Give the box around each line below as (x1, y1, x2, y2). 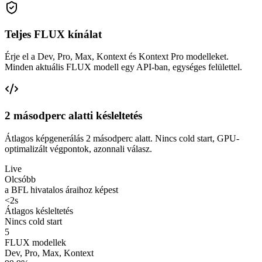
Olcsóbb (5, 174, 36, 184)
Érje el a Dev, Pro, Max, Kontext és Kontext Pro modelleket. (5, 51, 229, 62)
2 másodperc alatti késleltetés (5, 109, 142, 122)
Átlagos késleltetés (5, 205, 73, 216)
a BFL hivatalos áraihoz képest (5, 184, 118, 195)
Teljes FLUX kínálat (5, 27, 102, 40)
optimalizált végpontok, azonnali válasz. (5, 143, 152, 154)
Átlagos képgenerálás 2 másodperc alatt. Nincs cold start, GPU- (5, 133, 239, 143)
